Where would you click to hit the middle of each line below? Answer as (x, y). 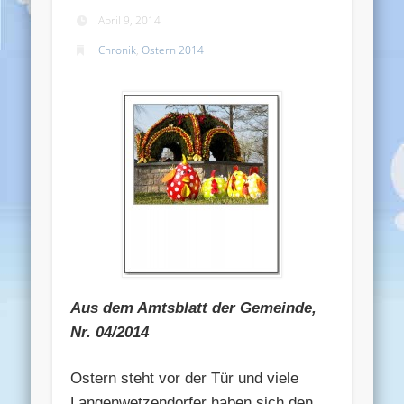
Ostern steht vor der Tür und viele (185, 378)
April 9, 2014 (130, 20)
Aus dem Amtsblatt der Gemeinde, (194, 308)
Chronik (118, 50)
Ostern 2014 (173, 50)
